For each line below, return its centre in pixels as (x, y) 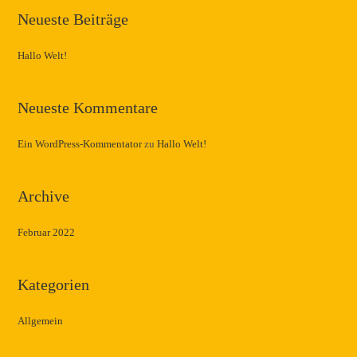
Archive (44, 196)
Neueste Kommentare (88, 108)
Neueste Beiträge (73, 19)
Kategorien (54, 284)
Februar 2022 (47, 232)
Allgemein (41, 321)
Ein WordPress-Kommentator (80, 144)
